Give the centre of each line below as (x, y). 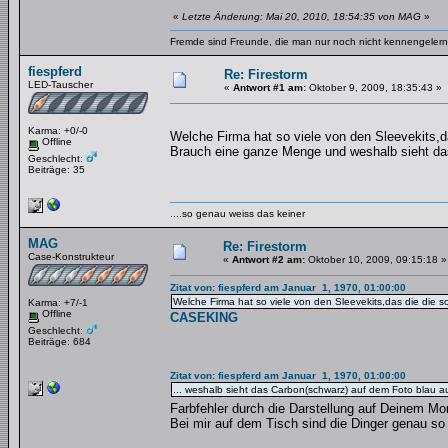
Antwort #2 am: (268, 259)
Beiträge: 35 (56, 169)
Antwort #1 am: (269, 87)
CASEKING (204, 317)
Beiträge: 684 (59, 341)
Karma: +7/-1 (58, 302)
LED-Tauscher (60, 84)
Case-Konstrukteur (71, 256)
